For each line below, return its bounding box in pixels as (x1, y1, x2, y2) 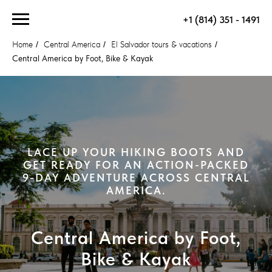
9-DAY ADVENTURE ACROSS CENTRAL (22, 171, 250, 184)
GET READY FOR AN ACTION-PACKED (23, 158, 249, 171)
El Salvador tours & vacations (111, 39, 212, 49)
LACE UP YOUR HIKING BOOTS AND (27, 146, 245, 158)
